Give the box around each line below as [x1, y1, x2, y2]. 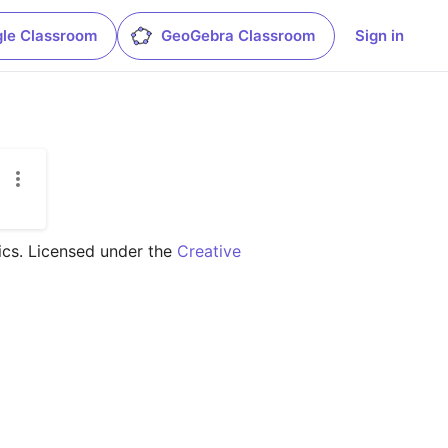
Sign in [355, 25, 404, 45]
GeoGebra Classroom [161, 25, 315, 45]
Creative [177, 241, 241, 261]
